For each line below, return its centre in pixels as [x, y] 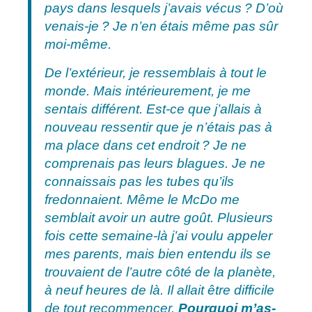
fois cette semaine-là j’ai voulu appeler [158, 235]
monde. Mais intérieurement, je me [147, 91]
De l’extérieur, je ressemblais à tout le [155, 72]
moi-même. [78, 45]
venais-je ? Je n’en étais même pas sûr [161, 26]
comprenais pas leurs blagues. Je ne [155, 163]
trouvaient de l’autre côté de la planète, [160, 272]
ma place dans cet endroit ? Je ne [145, 145]
